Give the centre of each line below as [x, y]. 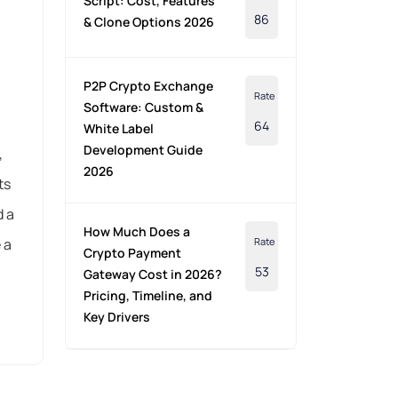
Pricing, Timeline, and [147, 296]
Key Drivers [116, 317]
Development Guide [143, 150]
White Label [118, 129]
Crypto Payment [132, 253]
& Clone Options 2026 [148, 22]
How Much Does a [136, 232]
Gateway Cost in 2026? [152, 275]
